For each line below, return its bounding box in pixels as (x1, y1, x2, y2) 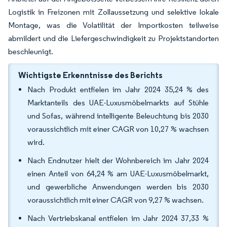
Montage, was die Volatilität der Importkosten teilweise (8, 20, 219, 30)
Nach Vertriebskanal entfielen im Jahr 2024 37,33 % (27, 213, 209, 223)
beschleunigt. (8, 47, 53, 56)
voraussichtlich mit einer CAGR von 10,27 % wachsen (27, 124, 209, 134)
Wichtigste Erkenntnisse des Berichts (18, 70, 163, 80)
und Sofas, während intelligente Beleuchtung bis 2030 (27, 111, 209, 121)
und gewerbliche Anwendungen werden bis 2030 (27, 182, 209, 192)
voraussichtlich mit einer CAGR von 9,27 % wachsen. (27, 195, 204, 205)
